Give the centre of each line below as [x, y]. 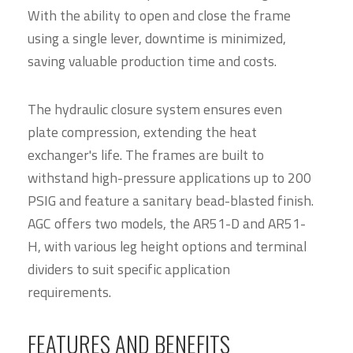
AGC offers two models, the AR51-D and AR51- [167, 223]
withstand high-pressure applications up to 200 [169, 177]
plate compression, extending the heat [142, 132]
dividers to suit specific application [129, 269]
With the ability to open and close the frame [159, 16]
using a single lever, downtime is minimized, [157, 39]
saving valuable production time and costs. [152, 61]
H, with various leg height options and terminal [167, 246]
